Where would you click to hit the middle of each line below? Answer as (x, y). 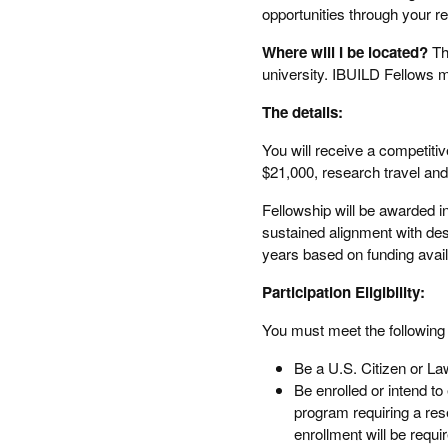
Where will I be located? (344, 52)
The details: (302, 112)
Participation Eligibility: (343, 292)
